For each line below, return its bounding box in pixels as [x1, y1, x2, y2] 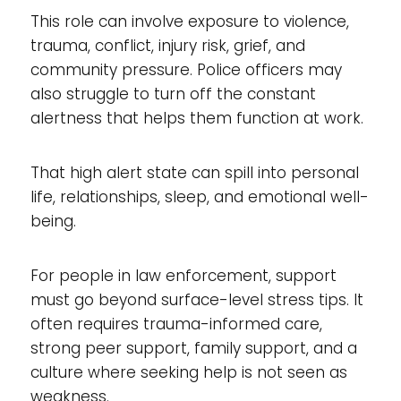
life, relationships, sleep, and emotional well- [30, 185, 369, 208]
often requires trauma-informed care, [30, 312, 322, 335]
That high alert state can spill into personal [30, 161, 359, 183]
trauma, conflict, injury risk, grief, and [30, 34, 305, 56]
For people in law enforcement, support [30, 264, 337, 286]
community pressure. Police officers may [30, 58, 342, 81]
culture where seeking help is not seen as [30, 361, 347, 383]
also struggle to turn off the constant [30, 82, 316, 105]
